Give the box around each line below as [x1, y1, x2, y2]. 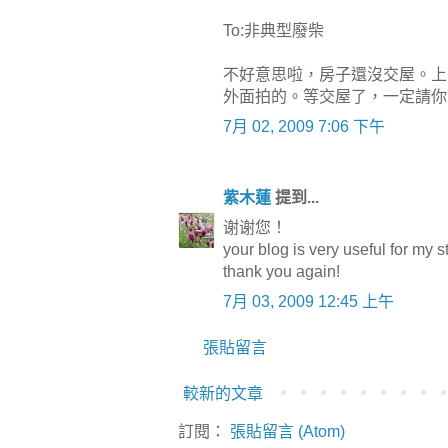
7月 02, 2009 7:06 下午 [223, 118, 385, 136]
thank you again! [223, 263, 340, 281]
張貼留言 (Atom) [230, 423, 345, 441]
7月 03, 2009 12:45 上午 [223, 293, 394, 311]
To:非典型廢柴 [223, 22, 324, 40]
